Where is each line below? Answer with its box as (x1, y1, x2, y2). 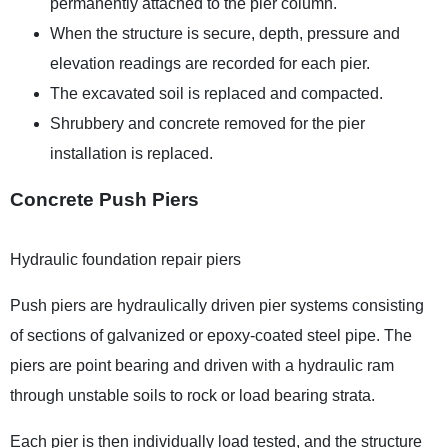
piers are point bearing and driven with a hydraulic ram (10, 356, 395, 374)
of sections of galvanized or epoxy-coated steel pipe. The (10, 326, 413, 344)
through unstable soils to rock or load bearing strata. (10, 386, 376, 404)
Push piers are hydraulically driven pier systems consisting (10, 296, 425, 314)
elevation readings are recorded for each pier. (50, 54, 371, 72)
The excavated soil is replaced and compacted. (50, 84, 384, 102)
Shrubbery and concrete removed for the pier (50, 114, 366, 132)
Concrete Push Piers (10, 188, 200, 210)
